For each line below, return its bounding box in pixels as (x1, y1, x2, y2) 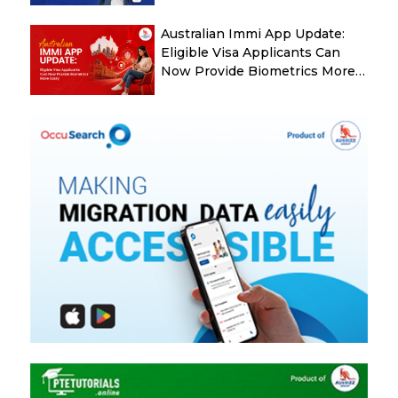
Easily (161, 82, 199, 99)
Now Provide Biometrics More (161, 63, 356, 80)
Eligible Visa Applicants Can (161, 44, 341, 61)
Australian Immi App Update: (161, 26, 346, 43)
